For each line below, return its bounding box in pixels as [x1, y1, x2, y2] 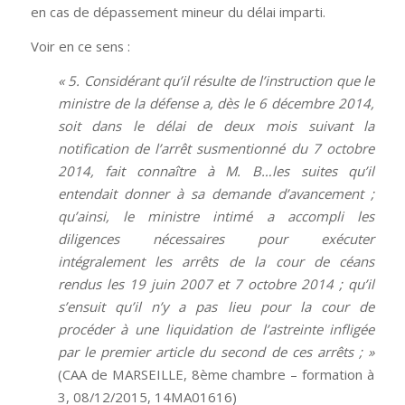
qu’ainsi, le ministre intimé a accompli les [57, 206, 375, 225]
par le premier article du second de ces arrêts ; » [57, 342, 375, 361]
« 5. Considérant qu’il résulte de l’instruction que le [57, 71, 375, 89]
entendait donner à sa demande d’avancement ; [57, 184, 375, 202]
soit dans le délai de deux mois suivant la [57, 116, 375, 135]
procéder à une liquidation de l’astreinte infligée [57, 319, 375, 338]
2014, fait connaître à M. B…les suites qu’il [57, 161, 375, 180]
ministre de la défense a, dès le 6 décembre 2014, [57, 93, 375, 112]
